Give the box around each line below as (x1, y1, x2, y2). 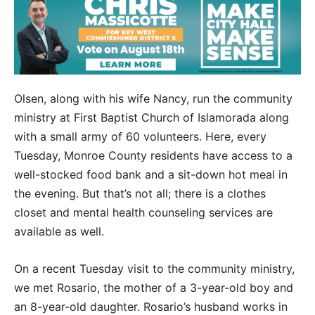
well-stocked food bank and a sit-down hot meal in (14, 167, 288, 181)
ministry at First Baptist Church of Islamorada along (14, 110, 289, 124)
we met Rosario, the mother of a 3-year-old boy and (14, 280, 293, 295)
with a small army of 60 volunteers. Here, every (14, 129, 266, 143)
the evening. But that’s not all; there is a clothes (14, 186, 266, 200)
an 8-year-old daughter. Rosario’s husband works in (14, 299, 288, 314)
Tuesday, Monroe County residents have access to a (14, 148, 292, 162)
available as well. (14, 224, 104, 238)
